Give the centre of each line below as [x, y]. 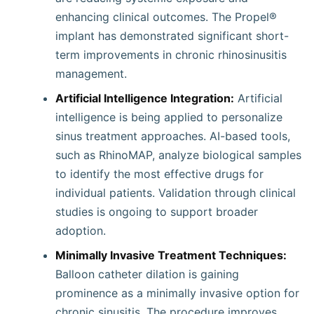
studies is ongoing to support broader [157, 212]
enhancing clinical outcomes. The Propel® [166, 17]
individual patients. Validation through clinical [176, 193]
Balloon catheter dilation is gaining [147, 274]
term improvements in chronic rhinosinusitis [171, 55]
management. [91, 74]
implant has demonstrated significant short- [172, 36]
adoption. [81, 231]
